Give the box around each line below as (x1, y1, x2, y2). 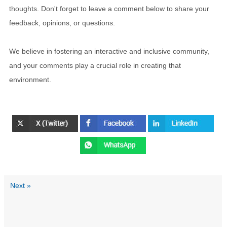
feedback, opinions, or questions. (9, 18, 115, 27)
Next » (10, 181, 31, 190)
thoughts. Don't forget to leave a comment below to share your (9, 4, 209, 13)
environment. (9, 75, 51, 84)
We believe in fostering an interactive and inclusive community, (9, 47, 209, 55)
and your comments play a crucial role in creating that (9, 61, 181, 69)
